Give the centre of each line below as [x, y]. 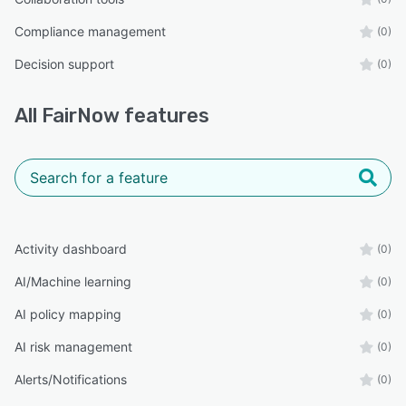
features [164, 115]
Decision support [64, 63]
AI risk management [73, 346]
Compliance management [90, 31]
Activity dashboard [71, 248]
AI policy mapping [68, 314]
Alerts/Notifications [71, 379]
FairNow [81, 115]
